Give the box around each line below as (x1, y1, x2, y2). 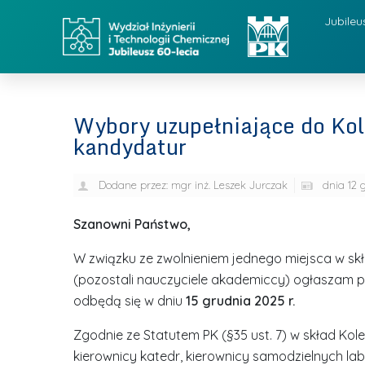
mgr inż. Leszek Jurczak (167, 178, 288, 191)
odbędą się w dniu (73, 292, 186, 309)
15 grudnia (185, 292, 251, 309)
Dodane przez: (98, 178, 168, 191)
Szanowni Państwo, (73, 216, 191, 232)
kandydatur (73, 130, 187, 164)
